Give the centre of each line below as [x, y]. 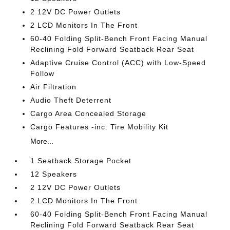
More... [42, 141]
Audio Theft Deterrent [71, 100]
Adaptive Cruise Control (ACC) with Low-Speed [118, 63]
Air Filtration [54, 87]
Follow [43, 73]
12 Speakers [54, 174]
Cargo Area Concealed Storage [89, 113]
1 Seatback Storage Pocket [81, 161]
